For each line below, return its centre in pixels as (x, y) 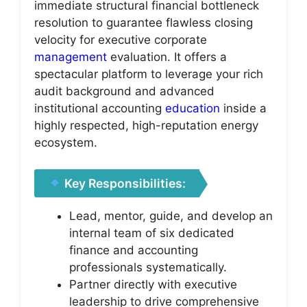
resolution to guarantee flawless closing (144, 23)
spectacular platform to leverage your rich (149, 74)
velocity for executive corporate (121, 40)
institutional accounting (100, 108)
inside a (243, 108)
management (71, 57)
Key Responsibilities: (124, 183)
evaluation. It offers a (167, 57)
